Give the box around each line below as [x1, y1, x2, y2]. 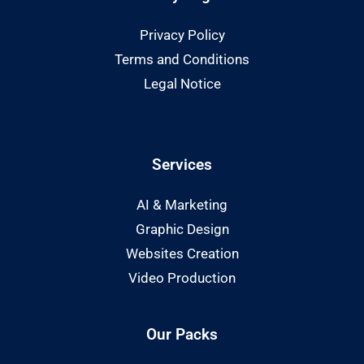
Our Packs [146, 324, 218, 344]
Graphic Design [135, 220, 229, 237]
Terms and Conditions [115, 50, 249, 67]
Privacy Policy [139, 26, 225, 43]
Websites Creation [125, 245, 239, 262]
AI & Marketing [136, 196, 227, 213]
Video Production [128, 269, 236, 286]
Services [152, 154, 212, 174]
